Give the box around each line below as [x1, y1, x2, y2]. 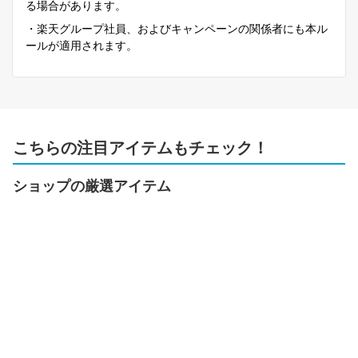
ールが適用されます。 [26, 38, 137, 52]
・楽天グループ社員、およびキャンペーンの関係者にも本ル [26, 22, 328, 35]
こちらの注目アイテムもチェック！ [13, 138, 268, 157]
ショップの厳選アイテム [13, 177, 171, 194]
